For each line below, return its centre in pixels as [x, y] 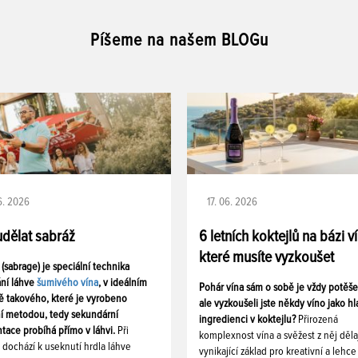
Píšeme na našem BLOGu [179, 41]
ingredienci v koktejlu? [249, 319]
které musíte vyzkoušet [267, 257]
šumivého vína [68, 282]
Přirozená [318, 319]
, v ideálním [123, 282]
